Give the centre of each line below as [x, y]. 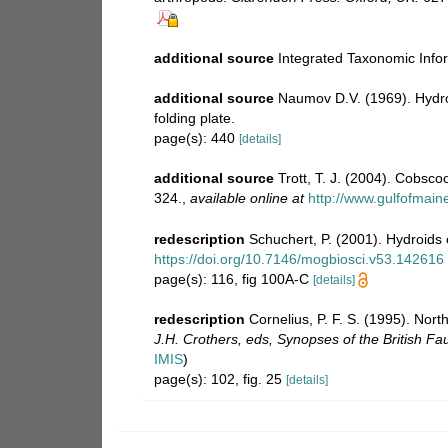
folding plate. [194, 117]
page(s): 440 [196, 137]
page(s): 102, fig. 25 [220, 378]
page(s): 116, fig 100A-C [233, 278]
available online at [247, 197]
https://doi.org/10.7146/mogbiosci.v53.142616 [299, 258]
